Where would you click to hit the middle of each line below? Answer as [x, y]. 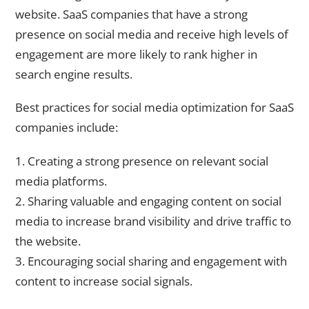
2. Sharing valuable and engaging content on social [148, 201]
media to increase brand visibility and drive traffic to [153, 221]
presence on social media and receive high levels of [152, 34]
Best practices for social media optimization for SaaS [154, 108]
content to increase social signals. [104, 281]
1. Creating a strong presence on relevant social [142, 161]
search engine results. [74, 74]
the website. [48, 241]
